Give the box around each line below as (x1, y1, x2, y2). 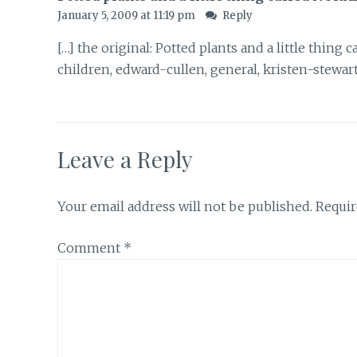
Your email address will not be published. (57, 198, 312, 214)
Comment (57, 240, 124, 257)
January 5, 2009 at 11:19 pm (57, 9, 198, 23)
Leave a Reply (57, 143, 193, 174)
